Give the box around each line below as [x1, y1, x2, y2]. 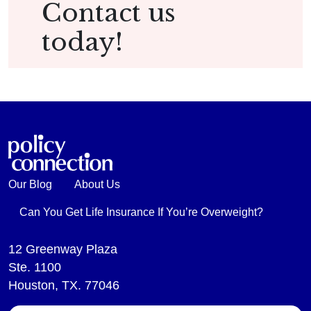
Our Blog [8, 178, 52, 191]
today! [42, 26, 123, 58]
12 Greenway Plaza [8, 242, 117, 257]
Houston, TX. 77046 [8, 278, 119, 293]
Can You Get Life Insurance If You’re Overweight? [19, 206, 263, 219]
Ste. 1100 [8, 260, 61, 275]
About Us [74, 178, 120, 191]
